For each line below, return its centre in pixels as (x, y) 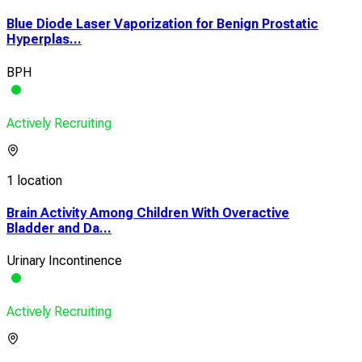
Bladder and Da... (59, 228)
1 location (34, 180)
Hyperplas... (44, 40)
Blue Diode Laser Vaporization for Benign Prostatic (162, 24)
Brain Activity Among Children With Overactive (148, 213)
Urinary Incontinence (64, 261)
